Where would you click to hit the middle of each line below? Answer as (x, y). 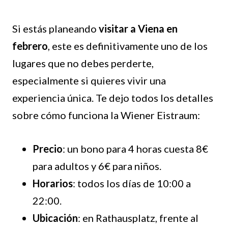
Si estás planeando (55, 29)
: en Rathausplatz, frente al (138, 218)
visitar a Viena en (138, 29)
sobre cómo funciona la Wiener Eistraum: (106, 115)
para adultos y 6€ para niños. (97, 166)
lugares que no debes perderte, (83, 63)
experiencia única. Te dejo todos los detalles (113, 98)
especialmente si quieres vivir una (89, 81)
